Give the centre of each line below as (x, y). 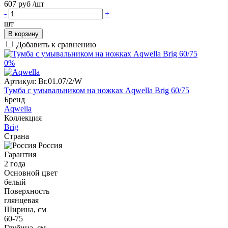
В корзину (23, 34)
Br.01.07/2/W (60, 81)
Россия (50, 145)
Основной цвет (31, 173)
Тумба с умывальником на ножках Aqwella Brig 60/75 (97, 90)
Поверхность (27, 191)
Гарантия (20, 154)
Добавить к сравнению (56, 44)
